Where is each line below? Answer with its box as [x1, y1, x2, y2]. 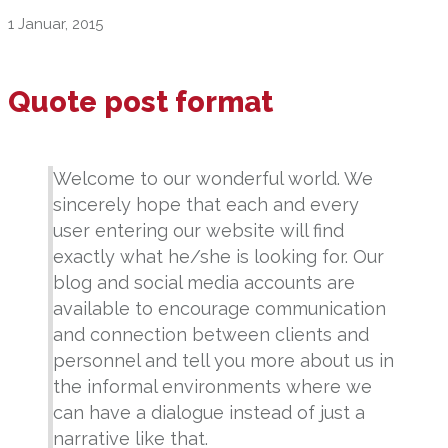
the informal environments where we [53, 376, 372, 398]
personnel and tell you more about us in [53, 350, 394, 372]
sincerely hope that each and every [53, 194, 359, 216]
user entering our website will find [53, 220, 344, 242]
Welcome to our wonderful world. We [53, 168, 373, 190]
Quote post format [8, 84, 273, 119]
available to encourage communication [53, 298, 386, 320]
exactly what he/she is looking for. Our [53, 246, 384, 268]
